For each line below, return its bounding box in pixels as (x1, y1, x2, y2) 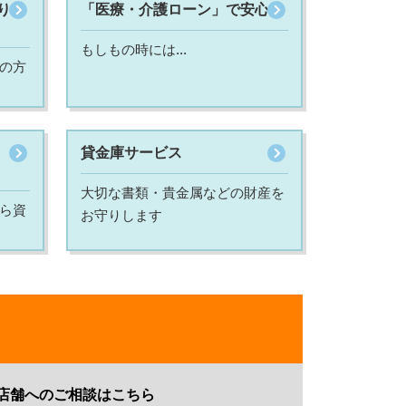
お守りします (81, 206, 163, 224)
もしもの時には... (81, 40, 188, 58)
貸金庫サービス (81, 142, 183, 161)
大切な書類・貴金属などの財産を (81, 183, 285, 201)
